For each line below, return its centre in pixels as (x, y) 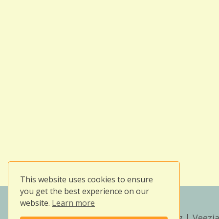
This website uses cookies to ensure (87, 179)
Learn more (73, 203)
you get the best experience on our (85, 191)
